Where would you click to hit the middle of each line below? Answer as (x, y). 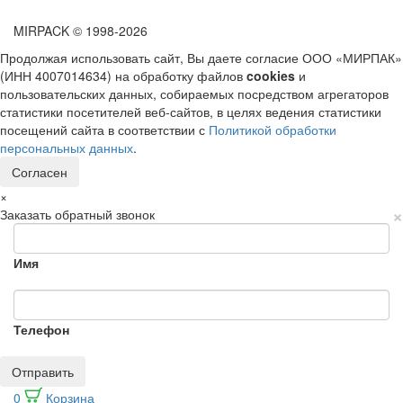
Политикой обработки (273, 129)
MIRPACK (43, 30)
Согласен (40, 171)
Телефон (41, 329)
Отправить (43, 371)
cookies (271, 75)
